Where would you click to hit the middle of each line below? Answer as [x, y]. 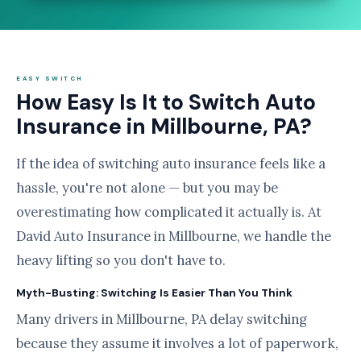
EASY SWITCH [50, 78]
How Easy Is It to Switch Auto [166, 102]
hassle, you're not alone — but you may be [147, 188]
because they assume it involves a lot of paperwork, [177, 343]
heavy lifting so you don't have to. [121, 260]
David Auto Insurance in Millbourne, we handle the [174, 236]
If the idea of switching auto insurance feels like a [171, 164]
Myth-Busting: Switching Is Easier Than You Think [154, 293]
